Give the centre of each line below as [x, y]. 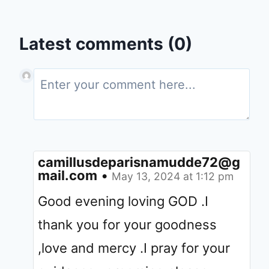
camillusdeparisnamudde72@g [139, 162]
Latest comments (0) [106, 44]
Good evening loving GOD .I [123, 201]
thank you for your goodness [127, 224]
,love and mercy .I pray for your [134, 248]
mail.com [68, 175]
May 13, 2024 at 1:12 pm [173, 176]
